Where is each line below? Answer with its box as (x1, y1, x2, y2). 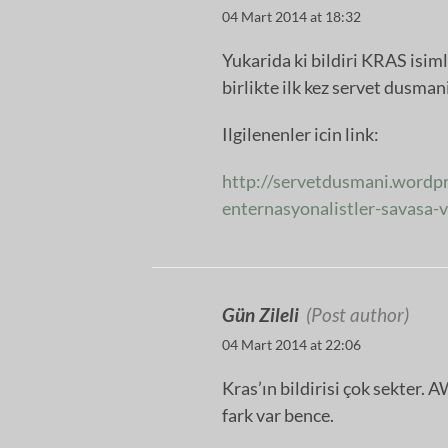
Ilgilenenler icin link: (222, 122, 379, 145)
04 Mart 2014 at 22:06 (222, 335, 361, 353)
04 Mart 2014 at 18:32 (222, 7, 361, 25)
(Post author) (306, 302, 409, 326)
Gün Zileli (222, 302, 299, 326)
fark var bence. (222, 403, 334, 426)
